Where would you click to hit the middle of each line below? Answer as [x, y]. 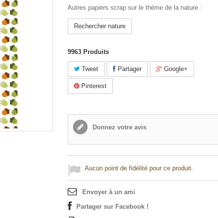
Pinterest [93, 86]
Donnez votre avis [118, 127]
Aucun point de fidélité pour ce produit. [139, 168]
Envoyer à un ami [109, 192]
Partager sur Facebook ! [112, 207]
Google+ [175, 69]
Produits [96, 52]
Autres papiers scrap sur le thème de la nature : [135, 8]
